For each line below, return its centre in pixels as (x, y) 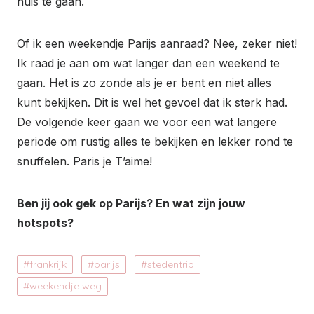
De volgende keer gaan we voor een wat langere (147, 122)
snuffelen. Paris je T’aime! (84, 161)
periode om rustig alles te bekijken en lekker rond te (155, 141)
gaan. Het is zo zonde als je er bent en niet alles (144, 82)
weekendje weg (66, 286)
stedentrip (171, 264)
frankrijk (48, 264)
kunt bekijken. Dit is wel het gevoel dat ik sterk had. (152, 102)
